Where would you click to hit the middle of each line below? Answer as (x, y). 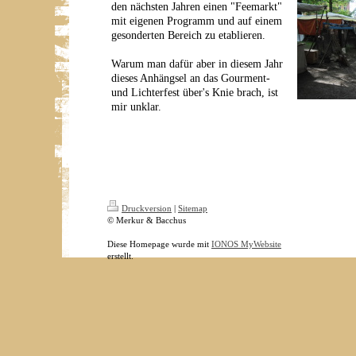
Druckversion (147, 208)
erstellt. (120, 256)
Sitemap (193, 208)
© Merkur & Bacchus (147, 220)
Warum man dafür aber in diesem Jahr (197, 64)
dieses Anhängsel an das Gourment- (191, 78)
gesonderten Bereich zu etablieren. (188, 35)
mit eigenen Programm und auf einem (197, 21)
